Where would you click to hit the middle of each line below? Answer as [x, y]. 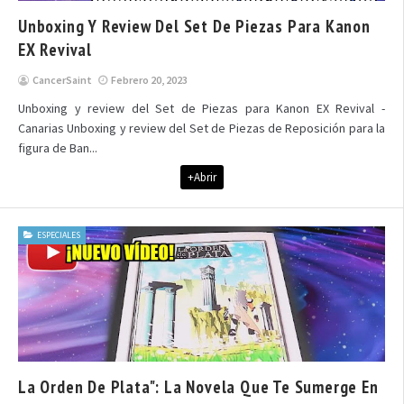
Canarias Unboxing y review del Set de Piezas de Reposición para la [202, 128]
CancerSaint [62, 80]
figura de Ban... [58, 148]
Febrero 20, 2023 [149, 80]
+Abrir [202, 177]
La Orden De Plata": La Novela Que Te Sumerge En [198, 387]
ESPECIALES [59, 235]
